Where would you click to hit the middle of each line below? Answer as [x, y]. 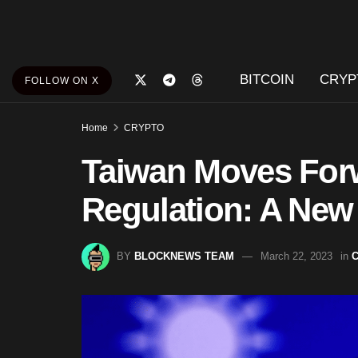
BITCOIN [267, 80]
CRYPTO [144, 128]
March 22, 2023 [296, 256]
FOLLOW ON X [62, 81]
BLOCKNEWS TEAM [184, 256]
